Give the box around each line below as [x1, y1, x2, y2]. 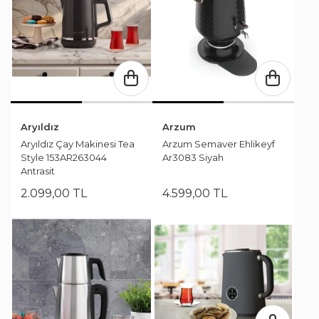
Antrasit [21, 164, 55, 177]
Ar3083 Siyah [162, 151, 224, 163]
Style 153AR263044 [21, 151, 107, 163]
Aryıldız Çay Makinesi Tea [21, 137, 135, 150]
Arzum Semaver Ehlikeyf [162, 137, 275, 150]
